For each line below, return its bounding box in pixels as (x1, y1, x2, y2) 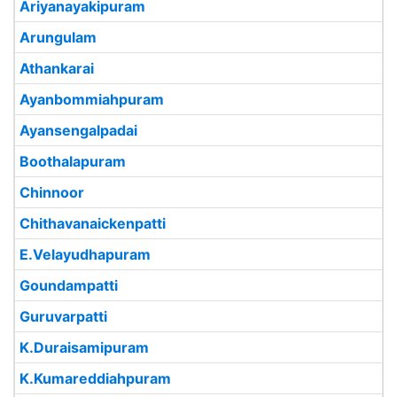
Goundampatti (19, 276, 118, 294)
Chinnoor (19, 183, 84, 201)
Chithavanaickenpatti (19, 214, 166, 232)
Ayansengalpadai (19, 121, 137, 139)
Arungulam (19, 28, 97, 46)
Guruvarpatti (19, 307, 107, 325)
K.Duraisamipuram (19, 339, 149, 356)
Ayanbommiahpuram (19, 90, 164, 108)
